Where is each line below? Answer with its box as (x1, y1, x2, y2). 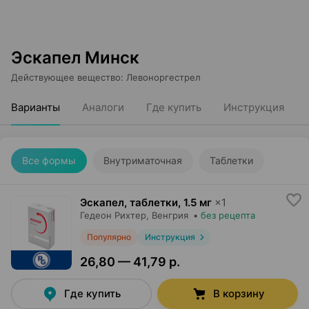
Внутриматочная (103, 154, 182, 166)
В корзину (212, 287, 265, 300)
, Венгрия (146, 210, 188, 221)
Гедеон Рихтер (80, 210, 146, 221)
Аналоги (82, 101, 124, 114)
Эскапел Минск (11, 48, 139, 68)
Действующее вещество (11, 72, 121, 83)
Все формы (22, 154, 76, 166)
